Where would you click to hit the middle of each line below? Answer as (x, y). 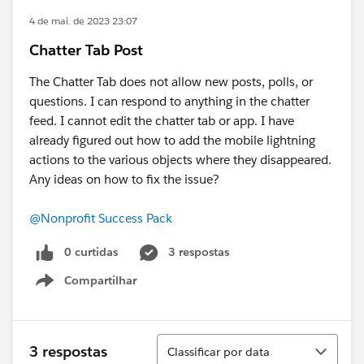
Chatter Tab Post (86, 50)
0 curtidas (91, 252)
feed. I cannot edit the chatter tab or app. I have (162, 121)
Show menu (104, 289)
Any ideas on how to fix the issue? (124, 179)
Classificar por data (219, 351)
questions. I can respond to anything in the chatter (169, 101)
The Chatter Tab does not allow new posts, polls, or (171, 82)
